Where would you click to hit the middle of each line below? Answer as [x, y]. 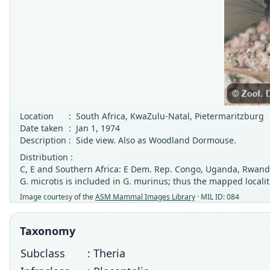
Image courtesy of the [58, 197]
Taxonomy [48, 231]
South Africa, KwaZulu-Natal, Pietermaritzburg [170, 116]
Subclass [43, 253]
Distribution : [46, 157]
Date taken [42, 128]
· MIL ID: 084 [217, 197]
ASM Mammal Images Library [145, 197]
